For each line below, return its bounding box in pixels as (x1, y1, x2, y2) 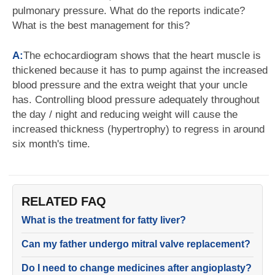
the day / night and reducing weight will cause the (12, 109, 238, 120)
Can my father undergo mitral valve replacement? (21, 239, 250, 249)
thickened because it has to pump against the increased (12, 64, 268, 76)
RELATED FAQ (21, 195, 106, 208)
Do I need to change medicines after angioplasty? (21, 263, 252, 273)
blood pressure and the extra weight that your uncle (12, 79, 247, 91)
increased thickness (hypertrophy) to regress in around (12, 123, 265, 135)
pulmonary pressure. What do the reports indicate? (12, 5, 245, 17)
